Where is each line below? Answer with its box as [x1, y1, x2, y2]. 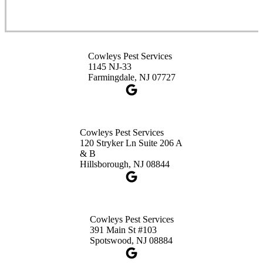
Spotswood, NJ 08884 [89, 235, 173, 245]
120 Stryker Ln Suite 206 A [80, 137, 182, 148]
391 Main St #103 [89, 224, 157, 235]
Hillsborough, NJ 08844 [80, 159, 170, 169]
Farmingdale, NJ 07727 [87, 72, 176, 82]
